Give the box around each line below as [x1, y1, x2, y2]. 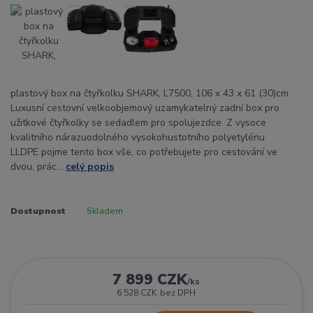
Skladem [86, 205, 123, 217]
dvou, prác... [10, 159, 66, 173]
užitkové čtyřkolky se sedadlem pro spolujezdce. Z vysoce [10, 115, 266, 129]
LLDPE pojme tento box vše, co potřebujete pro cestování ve [10, 145, 277, 159]
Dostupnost [10, 205, 66, 217]
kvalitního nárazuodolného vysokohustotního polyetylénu [10, 130, 265, 144]
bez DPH [160, 286, 196, 298]
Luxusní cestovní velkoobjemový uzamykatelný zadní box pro [10, 101, 279, 115]
